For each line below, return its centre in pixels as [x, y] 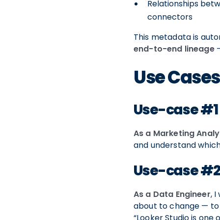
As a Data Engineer [172, 194]
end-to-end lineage [174, 49]
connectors [170, 17]
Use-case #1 [176, 110]
